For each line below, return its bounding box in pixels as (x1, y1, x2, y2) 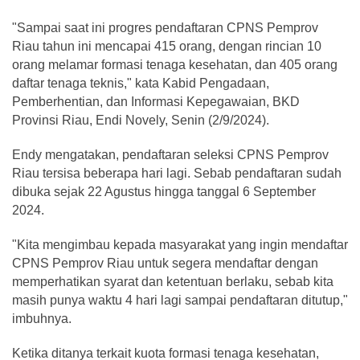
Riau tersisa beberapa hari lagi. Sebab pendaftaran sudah (12, 166, 342, 180)
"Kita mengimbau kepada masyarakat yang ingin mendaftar (12, 238, 348, 252)
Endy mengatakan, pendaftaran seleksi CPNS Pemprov (12, 148, 329, 162)
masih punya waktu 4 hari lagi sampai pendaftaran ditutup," (12, 293, 348, 307)
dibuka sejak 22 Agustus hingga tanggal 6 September (12, 185, 316, 198)
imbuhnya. (12, 312, 72, 325)
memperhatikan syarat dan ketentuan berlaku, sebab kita (12, 275, 333, 288)
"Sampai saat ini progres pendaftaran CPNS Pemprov (12, 21, 318, 35)
